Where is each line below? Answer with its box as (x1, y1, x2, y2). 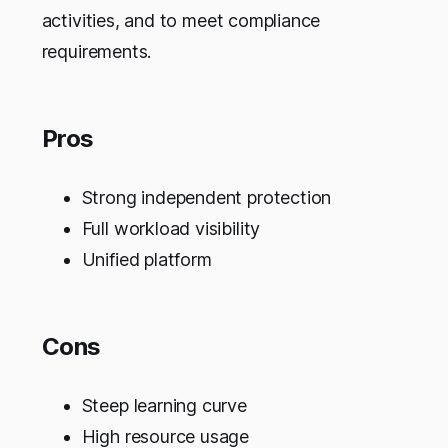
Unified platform (81, 249, 212, 271)
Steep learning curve (81, 395, 247, 417)
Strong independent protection (81, 187, 332, 209)
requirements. (41, 41, 152, 63)
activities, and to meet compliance (41, 10, 321, 32)
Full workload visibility (81, 218, 261, 240)
